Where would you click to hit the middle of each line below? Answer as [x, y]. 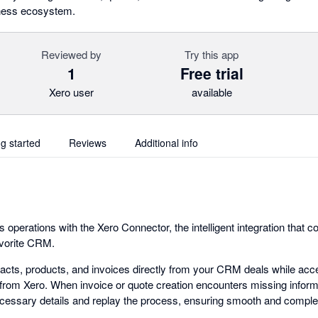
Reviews [88, 143]
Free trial [212, 73]
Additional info [166, 143]
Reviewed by [72, 54]
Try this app [212, 54]
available [212, 92]
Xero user [72, 92]
